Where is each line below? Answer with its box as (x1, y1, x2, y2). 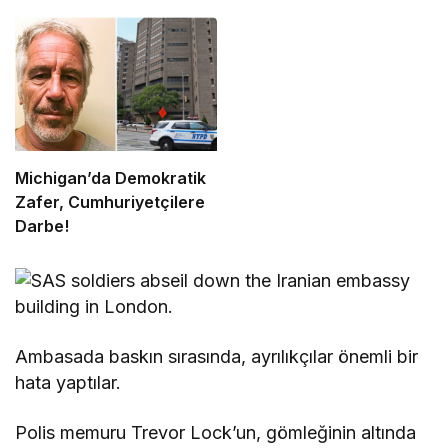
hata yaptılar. (15, 372, 122, 394)
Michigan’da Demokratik (15, 168, 206, 189)
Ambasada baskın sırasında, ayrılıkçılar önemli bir (15, 346, 419, 368)
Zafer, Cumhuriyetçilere (15, 192, 205, 213)
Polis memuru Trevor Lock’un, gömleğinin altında (15, 422, 417, 444)
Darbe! (15, 216, 69, 237)
